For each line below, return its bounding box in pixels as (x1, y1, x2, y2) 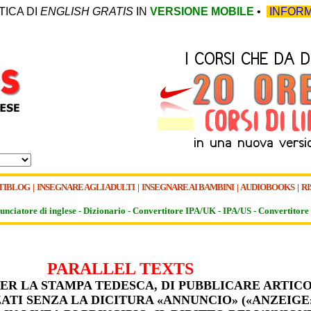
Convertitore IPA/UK (133, 205, 216, 216)
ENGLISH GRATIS (40, 6, 133, 17)
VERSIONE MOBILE (150, 6, 254, 17)
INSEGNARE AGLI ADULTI (37, 182, 136, 192)
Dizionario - (83, 205, 133, 216)
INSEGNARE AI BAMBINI (142, 182, 234, 192)
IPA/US (223, 205, 251, 216)
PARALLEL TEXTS (47, 260, 194, 278)
